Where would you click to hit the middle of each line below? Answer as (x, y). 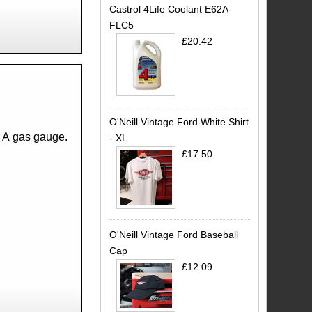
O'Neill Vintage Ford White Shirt (179, 122)
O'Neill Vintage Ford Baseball (173, 235)
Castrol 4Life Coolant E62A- (170, 9)
